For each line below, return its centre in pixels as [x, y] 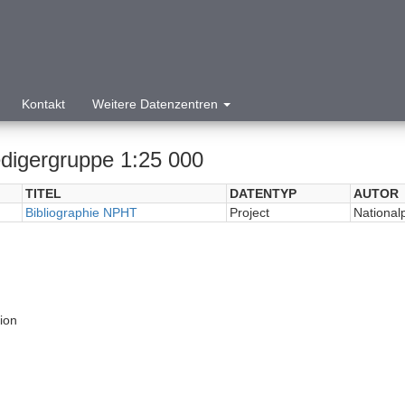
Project [249, 212]
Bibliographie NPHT [81, 212]
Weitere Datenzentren [157, 104]
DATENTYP [263, 193]
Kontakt [43, 104]
